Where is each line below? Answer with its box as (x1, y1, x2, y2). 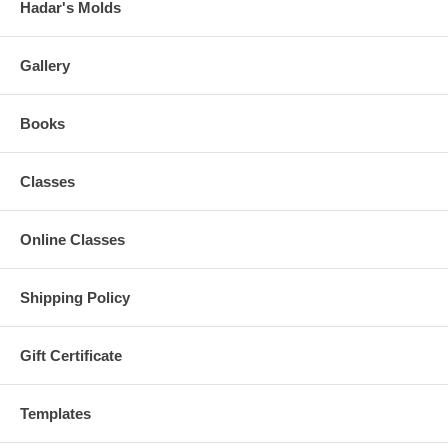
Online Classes (20, 231, 125, 249)
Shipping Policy (20, 289, 130, 307)
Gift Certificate (20, 347, 122, 365)
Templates (20, 405, 91, 423)
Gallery (20, 57, 70, 75)
